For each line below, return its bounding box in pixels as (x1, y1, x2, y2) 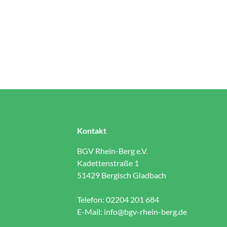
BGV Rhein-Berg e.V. (77, 145, 147, 156)
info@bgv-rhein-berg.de (104, 206, 187, 216)
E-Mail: (77, 206, 104, 216)
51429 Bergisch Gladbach (77, 170, 166, 180)
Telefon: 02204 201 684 (77, 194, 159, 204)
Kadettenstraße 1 (77, 158, 139, 168)
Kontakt (77, 125, 106, 135)
